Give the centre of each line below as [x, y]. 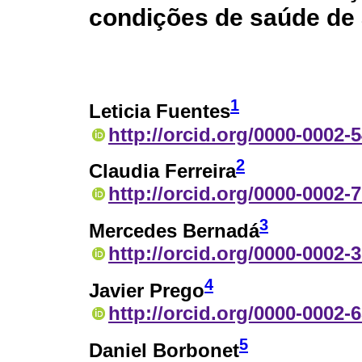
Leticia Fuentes [160, 112]
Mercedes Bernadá [174, 231]
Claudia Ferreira [162, 171]
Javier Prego [147, 291]
